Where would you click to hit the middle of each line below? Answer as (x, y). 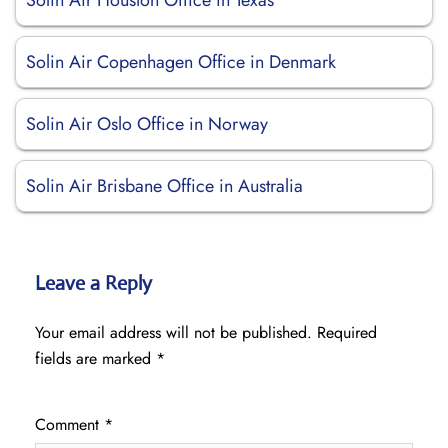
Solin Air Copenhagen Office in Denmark (181, 62)
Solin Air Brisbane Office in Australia (164, 186)
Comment (69, 424)
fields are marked (95, 358)
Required (347, 332)
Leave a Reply (93, 283)
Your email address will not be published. (173, 332)
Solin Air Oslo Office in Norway (147, 124)
